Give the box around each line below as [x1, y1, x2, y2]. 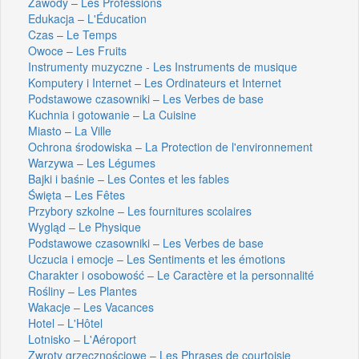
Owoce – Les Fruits [28, 42, 127, 58]
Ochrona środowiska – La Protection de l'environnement [28, 138, 313, 155]
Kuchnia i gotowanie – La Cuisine [28, 106, 196, 123]
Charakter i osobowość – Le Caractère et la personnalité [28, 266, 314, 283]
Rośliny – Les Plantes [28, 282, 137, 299]
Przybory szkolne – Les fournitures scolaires [28, 202, 252, 219]
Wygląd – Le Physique [28, 218, 141, 235]
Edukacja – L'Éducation [28, 10, 147, 26]
